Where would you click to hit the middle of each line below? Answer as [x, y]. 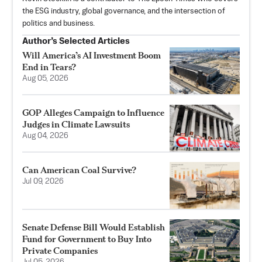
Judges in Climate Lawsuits [76, 124]
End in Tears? [49, 67]
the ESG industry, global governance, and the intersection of [124, 11]
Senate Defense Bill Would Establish [94, 227]
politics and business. [58, 23]
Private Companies [60, 250]
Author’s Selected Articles [76, 41]
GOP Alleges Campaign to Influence [93, 112]
